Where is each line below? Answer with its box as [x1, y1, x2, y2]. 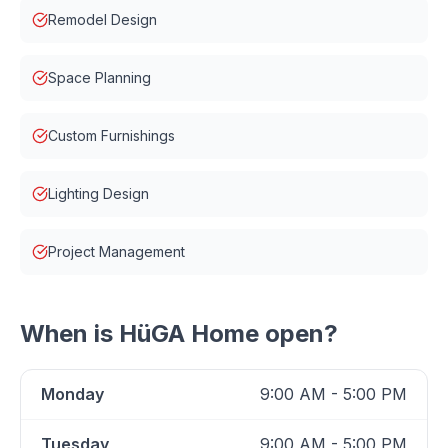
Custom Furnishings [48, 127, 175, 144]
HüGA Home [119, 319, 259, 348]
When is [20, 319, 119, 348]
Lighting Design [48, 185, 149, 202]
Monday [41, 384, 104, 404]
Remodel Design [48, 11, 157, 28]
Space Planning [48, 69, 151, 86]
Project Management [48, 243, 185, 260]
